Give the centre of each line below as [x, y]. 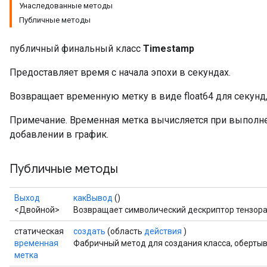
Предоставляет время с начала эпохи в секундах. [120, 72]
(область [125, 231]
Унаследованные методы [66, 6]
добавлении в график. [59, 134]
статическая [39, 231]
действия [163, 231]
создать [89, 231]
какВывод [93, 198]
